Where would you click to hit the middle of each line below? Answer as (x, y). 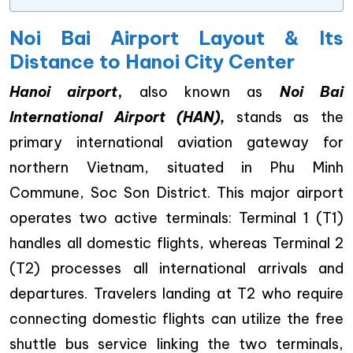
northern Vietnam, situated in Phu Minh (176, 167)
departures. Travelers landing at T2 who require (176, 294)
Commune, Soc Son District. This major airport (176, 193)
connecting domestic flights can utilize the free (176, 319)
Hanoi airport (64, 92)
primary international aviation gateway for (176, 142)
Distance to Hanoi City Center (152, 61)
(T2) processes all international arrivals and (176, 268)
